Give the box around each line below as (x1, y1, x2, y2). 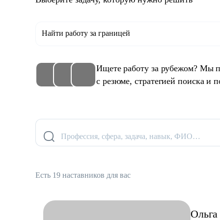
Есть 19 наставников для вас (35, 171, 131, 179)
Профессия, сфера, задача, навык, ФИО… (61, 132, 200, 140)
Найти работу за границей (42, 29, 130, 37)
